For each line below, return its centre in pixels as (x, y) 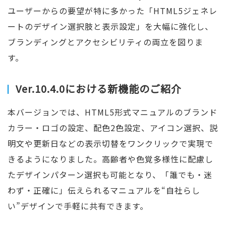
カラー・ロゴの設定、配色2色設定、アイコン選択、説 (113, 128)
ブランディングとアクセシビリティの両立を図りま (105, 42)
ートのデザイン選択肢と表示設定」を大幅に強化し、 (110, 26)
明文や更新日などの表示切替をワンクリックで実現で (110, 143)
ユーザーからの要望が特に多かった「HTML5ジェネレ (112, 11)
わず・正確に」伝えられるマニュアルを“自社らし (104, 190)
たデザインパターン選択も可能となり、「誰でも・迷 (110, 175)
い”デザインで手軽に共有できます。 (78, 206)
